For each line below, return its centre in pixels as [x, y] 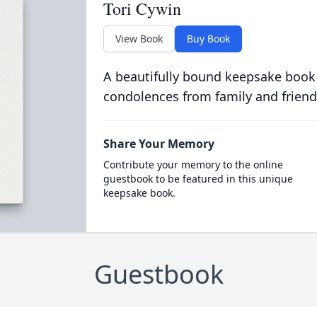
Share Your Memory [158, 144]
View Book [139, 39]
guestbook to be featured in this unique [198, 179]
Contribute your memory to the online [193, 165]
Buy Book [208, 39]
